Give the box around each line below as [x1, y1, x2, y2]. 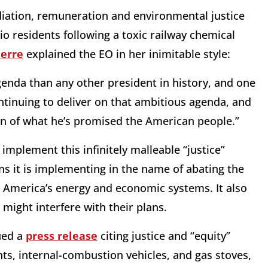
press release [26, 229, 98, 243]
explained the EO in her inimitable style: [23, 47, 233, 62]
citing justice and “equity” [98, 229, 230, 243]
